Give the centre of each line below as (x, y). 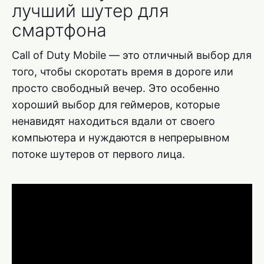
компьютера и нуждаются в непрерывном (121, 138)
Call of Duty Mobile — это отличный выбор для (132, 55)
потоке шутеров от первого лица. (98, 154)
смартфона (59, 30)
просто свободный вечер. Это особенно (116, 88)
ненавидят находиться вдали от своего (113, 121)
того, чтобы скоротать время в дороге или (123, 72)
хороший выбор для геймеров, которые (116, 105)
